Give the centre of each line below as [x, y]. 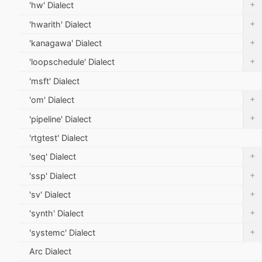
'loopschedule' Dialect [72, 62]
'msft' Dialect [54, 81]
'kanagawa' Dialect [65, 43]
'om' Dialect [52, 100]
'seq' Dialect [53, 157]
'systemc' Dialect [62, 232]
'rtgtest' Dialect [58, 137]
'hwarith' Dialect [60, 24]
